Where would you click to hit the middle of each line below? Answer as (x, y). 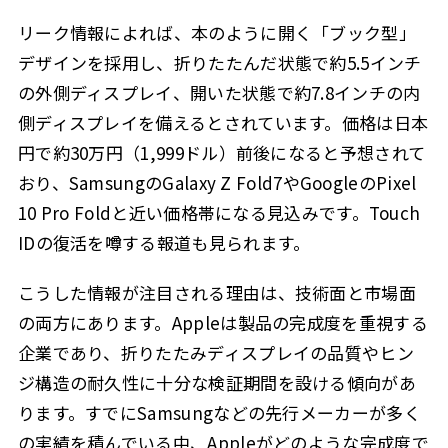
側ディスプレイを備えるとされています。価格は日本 (223, 122)
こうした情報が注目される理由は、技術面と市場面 (216, 293)
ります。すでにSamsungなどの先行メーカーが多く (219, 413)
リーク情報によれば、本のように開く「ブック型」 (216, 32)
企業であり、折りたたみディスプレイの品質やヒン (215, 353)
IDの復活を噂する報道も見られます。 (164, 242)
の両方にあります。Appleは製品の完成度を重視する (222, 323)
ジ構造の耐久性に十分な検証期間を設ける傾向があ (216, 383)
